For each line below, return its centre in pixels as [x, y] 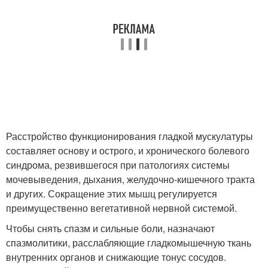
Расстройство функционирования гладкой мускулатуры [130, 136]
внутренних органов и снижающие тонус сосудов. [116, 257]
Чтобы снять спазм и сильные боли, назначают [110, 228]
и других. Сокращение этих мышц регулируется [112, 194]
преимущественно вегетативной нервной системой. [121, 208]
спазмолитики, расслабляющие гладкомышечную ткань [129, 243]
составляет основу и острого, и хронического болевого [128, 150]
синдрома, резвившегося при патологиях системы [118, 165]
